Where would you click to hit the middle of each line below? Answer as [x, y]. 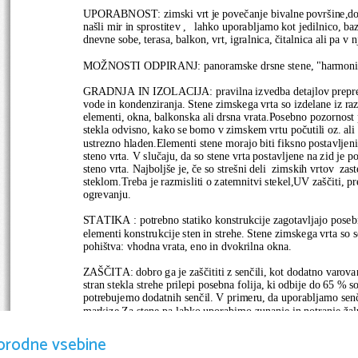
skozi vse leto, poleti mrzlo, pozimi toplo [176, 349]
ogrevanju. [107, 194]
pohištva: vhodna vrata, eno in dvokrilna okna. [187, 245]
